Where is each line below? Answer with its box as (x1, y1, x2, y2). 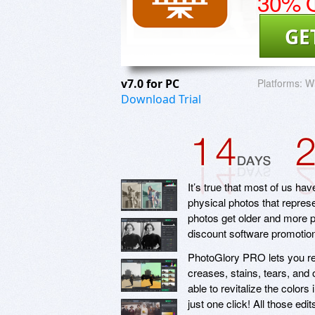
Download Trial (121, 91, 201, 107)
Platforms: (257, 75, 302, 90)
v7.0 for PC (121, 75, 182, 91)
